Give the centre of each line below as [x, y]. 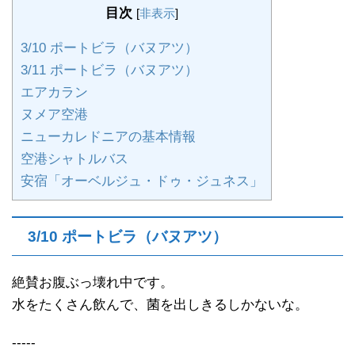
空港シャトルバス [74, 158]
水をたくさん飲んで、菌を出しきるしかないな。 [160, 305]
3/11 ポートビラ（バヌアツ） [109, 70]
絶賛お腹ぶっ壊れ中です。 [93, 283]
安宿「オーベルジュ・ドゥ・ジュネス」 [142, 181]
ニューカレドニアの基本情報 [108, 136]
